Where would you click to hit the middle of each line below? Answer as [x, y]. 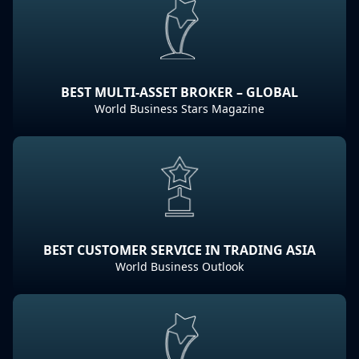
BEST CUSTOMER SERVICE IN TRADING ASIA [179, 250]
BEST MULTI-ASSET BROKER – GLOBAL [179, 92]
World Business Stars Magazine [179, 109]
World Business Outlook [179, 266]
